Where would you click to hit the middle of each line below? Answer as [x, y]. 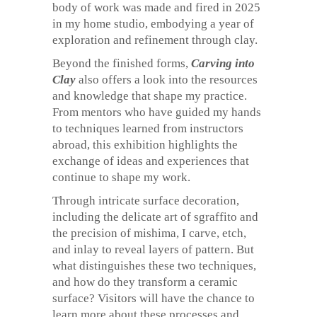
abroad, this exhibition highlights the [145, 145]
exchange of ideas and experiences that [151, 161]
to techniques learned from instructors [148, 128]
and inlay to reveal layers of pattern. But [153, 249]
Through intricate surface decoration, [146, 201]
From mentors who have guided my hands [157, 112]
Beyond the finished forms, [122, 63]
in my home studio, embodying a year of [153, 24]
